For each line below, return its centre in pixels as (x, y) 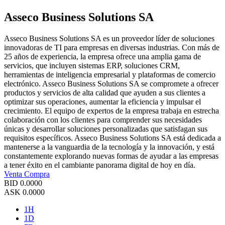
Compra (37, 174)
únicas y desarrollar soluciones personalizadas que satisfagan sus (106, 129)
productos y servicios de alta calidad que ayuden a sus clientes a (105, 93)
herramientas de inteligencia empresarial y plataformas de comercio (110, 75)
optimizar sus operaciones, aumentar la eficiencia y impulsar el (102, 102)
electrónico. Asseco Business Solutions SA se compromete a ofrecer (111, 84)
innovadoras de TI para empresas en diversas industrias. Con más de (112, 48)
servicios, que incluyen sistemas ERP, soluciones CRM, (92, 66)
